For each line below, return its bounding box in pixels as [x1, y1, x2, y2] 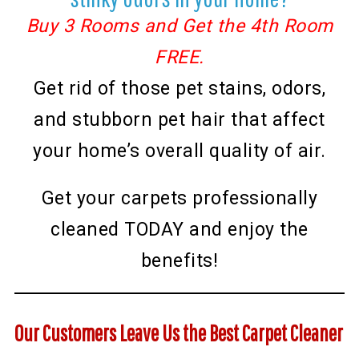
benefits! [140, 250, 219, 272]
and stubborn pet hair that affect [34, 109, 325, 131]
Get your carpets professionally [41, 188, 318, 210]
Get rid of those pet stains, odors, [33, 78, 326, 100]
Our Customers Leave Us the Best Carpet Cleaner [14, 320, 343, 347]
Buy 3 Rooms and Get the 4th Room [26, 15, 333, 38]
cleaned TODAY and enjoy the [50, 219, 309, 241]
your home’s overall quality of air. [33, 140, 326, 163]
